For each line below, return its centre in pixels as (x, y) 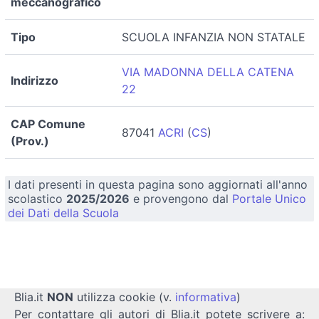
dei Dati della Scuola (63, 213)
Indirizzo (35, 80)
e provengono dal (181, 198)
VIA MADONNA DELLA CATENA (208, 72)
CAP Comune (48, 124)
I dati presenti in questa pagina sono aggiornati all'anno (158, 184)
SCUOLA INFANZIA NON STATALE (214, 37)
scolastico (37, 198)
